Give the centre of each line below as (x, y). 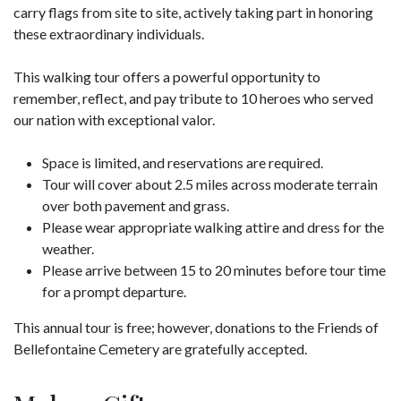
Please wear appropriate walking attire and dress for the (213, 226)
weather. (68, 248)
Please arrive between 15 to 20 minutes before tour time (214, 269)
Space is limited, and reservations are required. (183, 162)
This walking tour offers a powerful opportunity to (167, 76)
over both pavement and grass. (136, 205)
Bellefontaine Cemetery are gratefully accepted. (160, 348)
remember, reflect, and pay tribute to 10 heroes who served (193, 98)
